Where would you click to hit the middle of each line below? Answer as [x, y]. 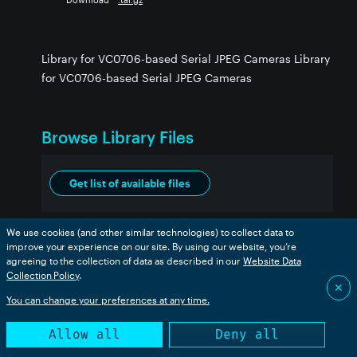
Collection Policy [43, 275]
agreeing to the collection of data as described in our [124, 261]
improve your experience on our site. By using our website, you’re [151, 246]
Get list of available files [130, 183]
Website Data [272, 261]
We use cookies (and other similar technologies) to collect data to [150, 232]
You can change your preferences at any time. [108, 300]
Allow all [84, 334]
